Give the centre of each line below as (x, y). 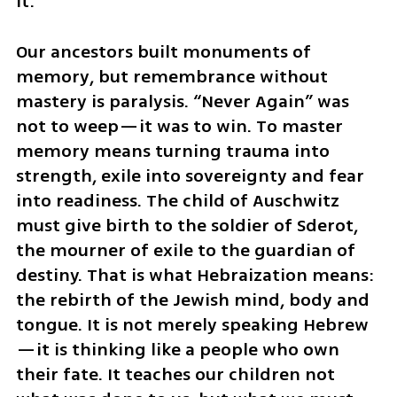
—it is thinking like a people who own (177, 350)
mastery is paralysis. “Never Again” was (182, 102)
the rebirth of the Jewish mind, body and (192, 300)
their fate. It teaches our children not (175, 375)
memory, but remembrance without (171, 77)
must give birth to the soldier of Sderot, (187, 226)
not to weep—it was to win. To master (179, 127)
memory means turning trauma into (172, 152)
